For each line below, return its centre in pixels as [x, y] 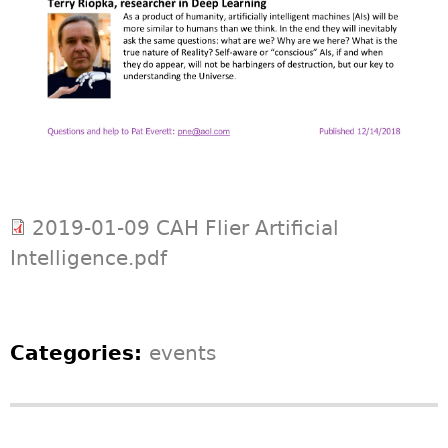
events [182, 352]
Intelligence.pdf [88, 257]
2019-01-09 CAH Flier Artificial [185, 227]
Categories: [79, 352]
